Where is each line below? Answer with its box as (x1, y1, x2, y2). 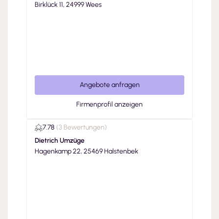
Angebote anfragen (79, 81, 140, 89)
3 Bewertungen (59, 123, 105, 131)
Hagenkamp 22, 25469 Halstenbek (35, 147, 138, 155)
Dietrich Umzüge (35, 136, 85, 145)
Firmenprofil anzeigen (76, 100, 143, 109)
